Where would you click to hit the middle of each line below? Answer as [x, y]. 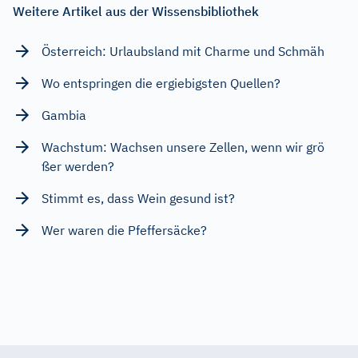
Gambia [64, 115]
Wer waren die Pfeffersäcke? [124, 230]
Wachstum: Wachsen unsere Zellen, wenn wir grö [183, 147]
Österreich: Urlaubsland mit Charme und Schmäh [183, 51]
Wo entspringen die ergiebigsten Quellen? [161, 83]
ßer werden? [78, 166]
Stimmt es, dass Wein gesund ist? [138, 198]
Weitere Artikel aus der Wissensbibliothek [136, 11]
